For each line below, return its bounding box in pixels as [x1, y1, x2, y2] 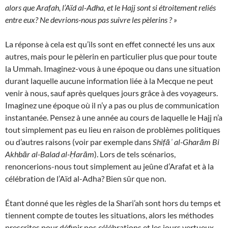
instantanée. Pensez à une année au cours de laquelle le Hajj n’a [5, 112, 222, 123]
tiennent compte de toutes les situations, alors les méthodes [5, 210, 214, 220]
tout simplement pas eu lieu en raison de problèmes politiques [5, 125, 220, 135]
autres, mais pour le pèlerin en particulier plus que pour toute [5, 51, 217, 62]
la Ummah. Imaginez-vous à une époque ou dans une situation [5, 64, 220, 74]
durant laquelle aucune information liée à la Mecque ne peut [5, 76, 213, 86]
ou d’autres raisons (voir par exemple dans [5, 137, 153, 147]
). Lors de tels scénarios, [94, 149, 176, 159]
